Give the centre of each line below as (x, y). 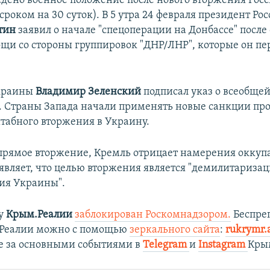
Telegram (166, 245)
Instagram (223, 245)
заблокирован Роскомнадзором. (153, 215)
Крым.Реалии (39, 215)
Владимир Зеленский (89, 92)
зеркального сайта (175, 230)
